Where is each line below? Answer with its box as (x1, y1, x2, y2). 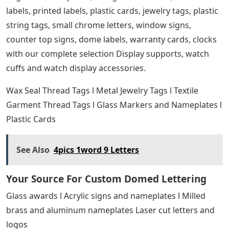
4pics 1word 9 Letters (54, 144, 139, 155)
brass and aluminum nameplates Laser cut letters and (6, 204, 215, 216)
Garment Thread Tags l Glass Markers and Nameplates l (6, 99, 222, 110)
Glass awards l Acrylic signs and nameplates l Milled (6, 190, 205, 201)
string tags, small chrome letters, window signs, (6, 19, 191, 31)
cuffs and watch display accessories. (6, 62, 146, 74)
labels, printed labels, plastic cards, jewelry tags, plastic (6, 5, 218, 16)
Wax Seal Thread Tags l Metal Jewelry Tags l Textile (6, 85, 198, 96)
